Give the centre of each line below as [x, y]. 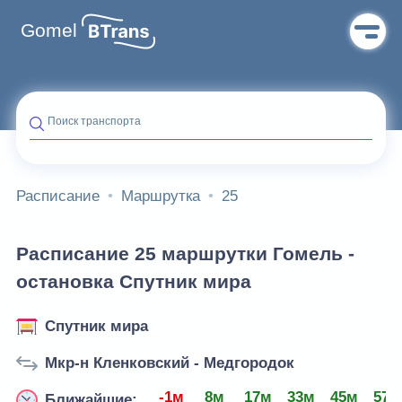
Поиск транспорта [94, 121]
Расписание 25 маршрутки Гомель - [185, 254]
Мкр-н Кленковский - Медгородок [170, 363]
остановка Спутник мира [134, 282]
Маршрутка [161, 196]
